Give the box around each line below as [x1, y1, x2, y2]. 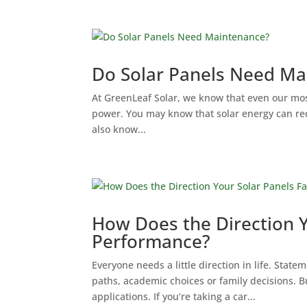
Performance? [92, 229, 211, 254]
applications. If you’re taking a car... [92, 290, 256, 303]
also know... [92, 123, 147, 136]
